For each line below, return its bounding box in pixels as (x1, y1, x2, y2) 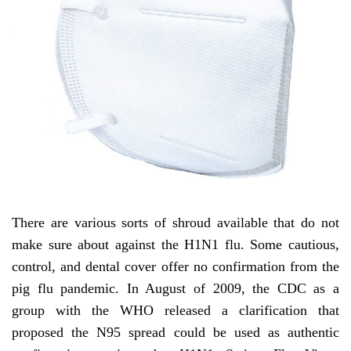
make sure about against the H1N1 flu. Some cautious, (12, 237, 339, 253)
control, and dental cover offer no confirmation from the (12, 259, 339, 275)
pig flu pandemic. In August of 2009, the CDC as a (12, 280, 339, 297)
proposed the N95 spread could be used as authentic (12, 324, 339, 341)
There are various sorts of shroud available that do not (12, 215, 339, 231)
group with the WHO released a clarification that (12, 302, 339, 319)
